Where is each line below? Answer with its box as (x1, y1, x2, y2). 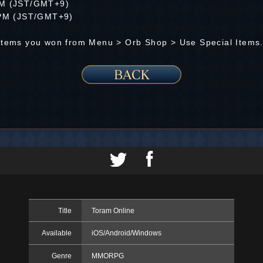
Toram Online (91, 206, 134, 215)
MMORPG (91, 251, 124, 260)
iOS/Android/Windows (91, 229, 161, 238)
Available (42, 229, 72, 238)
